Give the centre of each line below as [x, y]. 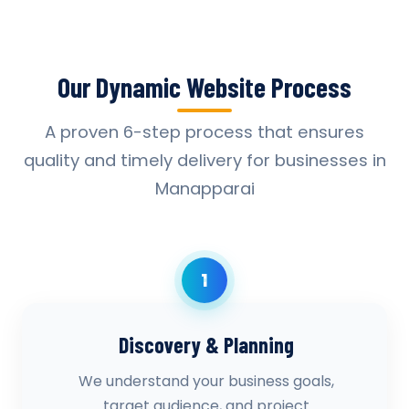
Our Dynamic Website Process [204, 87]
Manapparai [204, 189]
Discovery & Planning [206, 345]
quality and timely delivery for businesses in [204, 160]
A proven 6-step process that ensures [204, 132]
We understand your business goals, [206, 381]
